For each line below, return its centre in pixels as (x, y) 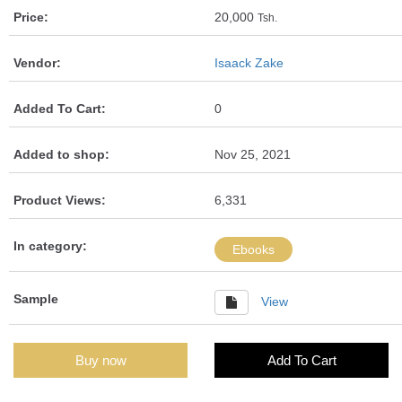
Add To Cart (301, 360)
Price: (31, 17)
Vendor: (37, 62)
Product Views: (60, 200)
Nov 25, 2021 (253, 154)
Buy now (100, 360)
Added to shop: (61, 154)
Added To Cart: (60, 108)
